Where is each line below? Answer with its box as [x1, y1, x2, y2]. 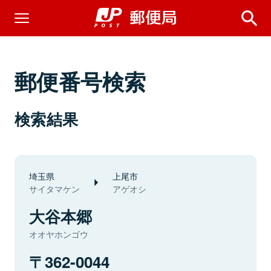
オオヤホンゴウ [29, 228, 88, 240]
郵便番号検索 [15, 65, 146, 97]
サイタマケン [29, 183, 80, 195]
